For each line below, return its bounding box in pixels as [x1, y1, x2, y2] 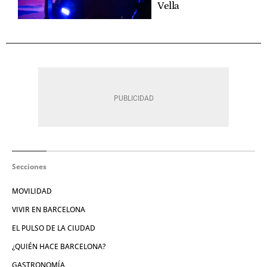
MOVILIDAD [12, 185, 52, 196]
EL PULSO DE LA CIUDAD [12, 222, 95, 233]
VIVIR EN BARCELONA [12, 204, 85, 215]
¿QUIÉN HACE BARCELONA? [12, 241, 105, 252]
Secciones [12, 161, 46, 172]
